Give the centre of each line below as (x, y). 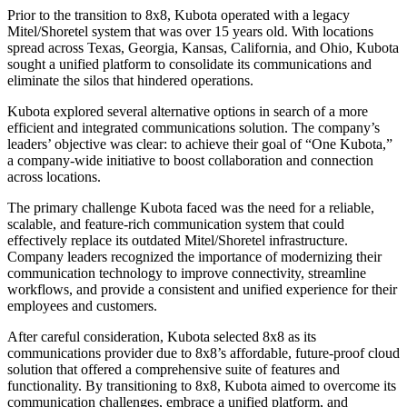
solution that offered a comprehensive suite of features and (174, 370)
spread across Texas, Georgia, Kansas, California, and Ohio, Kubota (203, 48)
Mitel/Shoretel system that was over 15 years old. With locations (190, 32)
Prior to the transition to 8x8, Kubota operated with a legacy (179, 15)
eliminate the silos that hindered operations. (130, 81)
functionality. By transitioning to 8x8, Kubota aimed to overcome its (202, 386)
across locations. (54, 177)
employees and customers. (82, 306)
